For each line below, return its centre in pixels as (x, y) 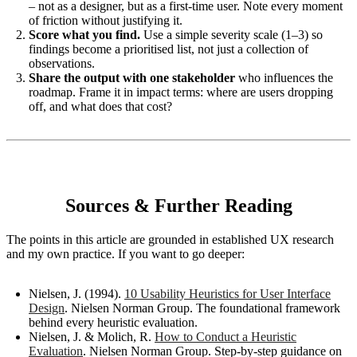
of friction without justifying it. (106, 21)
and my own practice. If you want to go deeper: (126, 254)
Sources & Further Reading (178, 206)
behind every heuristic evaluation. (113, 323)
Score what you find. (84, 35)
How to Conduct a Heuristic (226, 337)
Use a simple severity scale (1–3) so (231, 35)
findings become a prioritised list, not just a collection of (169, 49)
